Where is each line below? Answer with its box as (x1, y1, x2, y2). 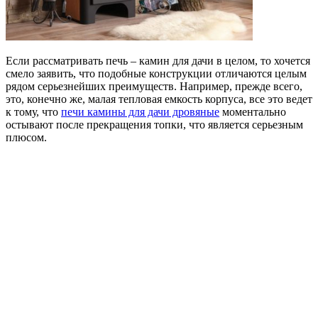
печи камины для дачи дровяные (61, 105, 219, 118)
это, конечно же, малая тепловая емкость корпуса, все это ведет (6, 92, 312, 105)
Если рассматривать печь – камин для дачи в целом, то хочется (6, 54, 310, 67)
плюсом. (6, 131, 47, 143)
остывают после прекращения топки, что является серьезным (6, 118, 303, 131)
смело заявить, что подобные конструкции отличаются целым (6, 67, 307, 79)
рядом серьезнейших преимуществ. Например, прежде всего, (6, 79, 302, 92)
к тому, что (6, 105, 61, 118)
